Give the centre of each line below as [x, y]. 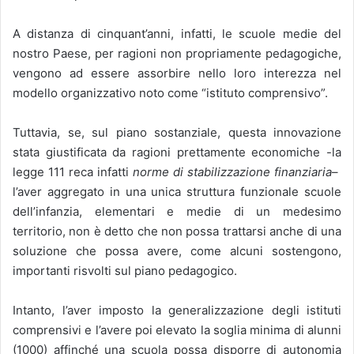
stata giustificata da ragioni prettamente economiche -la [177, 153]
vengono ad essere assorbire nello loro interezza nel [177, 73]
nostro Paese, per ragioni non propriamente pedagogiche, [177, 54]
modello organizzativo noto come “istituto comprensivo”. [170, 93]
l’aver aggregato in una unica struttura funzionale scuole [177, 192]
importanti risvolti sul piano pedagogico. [125, 271]
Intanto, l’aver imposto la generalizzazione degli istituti [177, 311]
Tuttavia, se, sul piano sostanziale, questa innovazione [177, 133]
